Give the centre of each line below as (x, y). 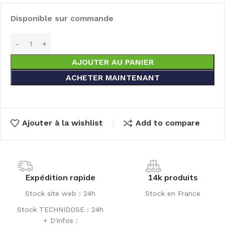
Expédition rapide (60, 177)
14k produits (173, 177)
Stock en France (173, 193)
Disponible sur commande (62, 19)
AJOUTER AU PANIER (113, 62)
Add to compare (167, 123)
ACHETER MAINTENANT (113, 78)
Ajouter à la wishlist (63, 123)
